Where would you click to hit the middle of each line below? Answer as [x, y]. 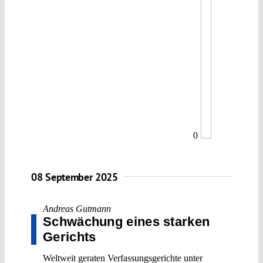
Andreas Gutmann [77, 208]
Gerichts [70, 237]
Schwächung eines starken [127, 221]
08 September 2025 [75, 177]
